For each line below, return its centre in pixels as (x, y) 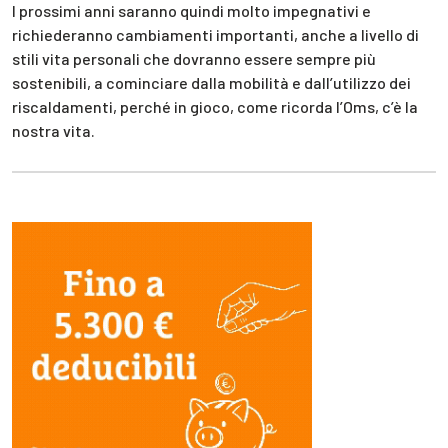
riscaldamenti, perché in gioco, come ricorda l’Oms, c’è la (215, 106)
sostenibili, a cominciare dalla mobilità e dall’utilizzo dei (211, 82)
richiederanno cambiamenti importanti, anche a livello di (215, 34)
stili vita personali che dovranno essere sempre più (194, 58)
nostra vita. (53, 130)
